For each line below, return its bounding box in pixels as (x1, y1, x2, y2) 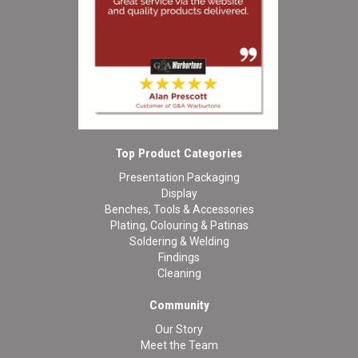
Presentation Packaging (118, 171, 240, 185)
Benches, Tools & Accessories (104, 203, 254, 217)
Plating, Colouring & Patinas (109, 219, 249, 233)
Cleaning (157, 267, 201, 280)
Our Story (155, 323, 203, 336)
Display (161, 187, 197, 201)
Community (149, 298, 209, 313)
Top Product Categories (116, 146, 242, 161)
